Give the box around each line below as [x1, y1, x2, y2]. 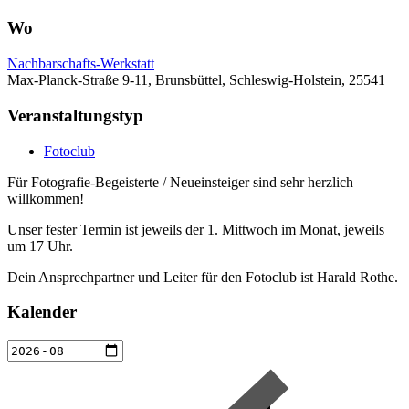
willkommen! [7, 190, 84, 206]
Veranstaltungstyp [7, 105, 143, 125]
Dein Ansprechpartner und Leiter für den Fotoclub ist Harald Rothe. [7, 268, 398, 285]
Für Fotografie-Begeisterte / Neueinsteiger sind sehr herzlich [7, 173, 353, 190]
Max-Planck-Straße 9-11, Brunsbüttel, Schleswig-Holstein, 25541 [7, 72, 385, 89]
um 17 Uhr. [7, 237, 73, 254]
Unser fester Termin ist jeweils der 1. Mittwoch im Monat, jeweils [7, 221, 384, 237]
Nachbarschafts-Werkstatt [7, 56, 154, 72]
